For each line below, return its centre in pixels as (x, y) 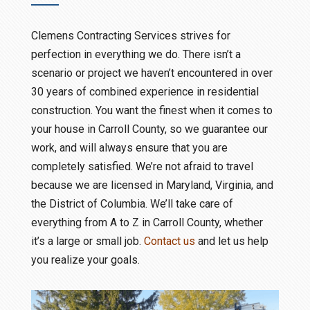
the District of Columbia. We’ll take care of (132, 204)
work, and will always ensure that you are (129, 148)
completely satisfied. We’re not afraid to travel (142, 166)
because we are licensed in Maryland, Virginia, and (152, 185)
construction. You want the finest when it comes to (152, 110)
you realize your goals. (85, 260)
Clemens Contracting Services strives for (130, 36)
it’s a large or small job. (87, 241)
